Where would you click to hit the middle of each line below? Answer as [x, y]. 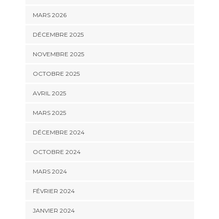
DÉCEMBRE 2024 [58, 132]
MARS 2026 [49, 15]
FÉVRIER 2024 [54, 191]
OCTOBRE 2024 [56, 152]
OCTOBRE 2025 [56, 73]
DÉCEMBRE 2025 [58, 34]
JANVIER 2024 [54, 210]
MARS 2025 [49, 112]
